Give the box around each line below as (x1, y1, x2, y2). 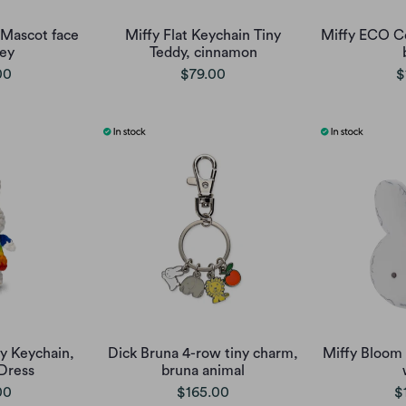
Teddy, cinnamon (149, 44, 257, 60)
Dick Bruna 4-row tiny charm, (108, 345, 298, 361)
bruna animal (161, 362, 245, 378)
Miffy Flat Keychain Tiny (125, 27, 281, 43)
